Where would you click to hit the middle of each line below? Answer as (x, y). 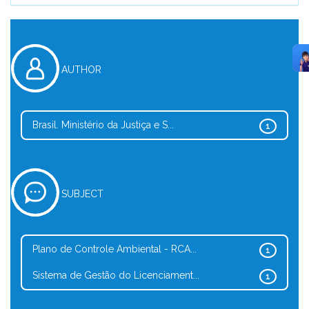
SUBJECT (82, 194)
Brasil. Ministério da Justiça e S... (103, 125)
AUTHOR (81, 70)
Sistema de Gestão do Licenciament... (116, 275)
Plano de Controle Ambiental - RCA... (114, 249)
